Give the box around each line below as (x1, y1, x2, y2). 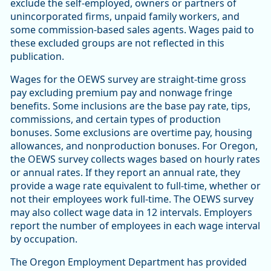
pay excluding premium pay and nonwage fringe (10, 86, 232, 100)
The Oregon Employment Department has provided (10, 255, 247, 269)
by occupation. (10, 232, 77, 246)
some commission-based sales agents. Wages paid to (10, 23, 254, 37)
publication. (10, 50, 64, 64)
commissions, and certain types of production (10, 113, 221, 126)
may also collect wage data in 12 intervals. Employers (10, 206, 252, 220)
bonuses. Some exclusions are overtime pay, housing (10, 126, 252, 140)
